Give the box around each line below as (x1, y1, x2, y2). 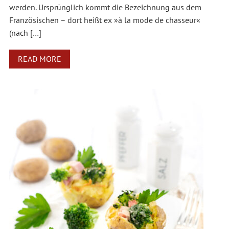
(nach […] (9, 28, 41, 38)
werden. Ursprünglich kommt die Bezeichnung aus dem (9, 2, 201, 13)
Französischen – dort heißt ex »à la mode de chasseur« (9, 15, 200, 26)
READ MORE (17, 54, 61, 64)
